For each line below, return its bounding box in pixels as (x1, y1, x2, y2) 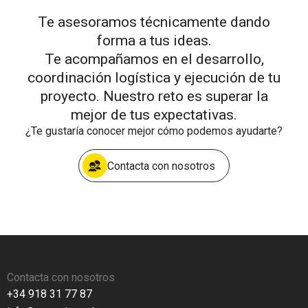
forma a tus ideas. (96, 32, 212, 49)
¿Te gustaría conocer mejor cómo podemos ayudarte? (25, 124, 283, 138)
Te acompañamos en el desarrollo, (44, 50, 264, 68)
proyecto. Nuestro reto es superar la (40, 87, 268, 105)
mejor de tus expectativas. (71, 106, 237, 124)
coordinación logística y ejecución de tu (27, 69, 280, 87)
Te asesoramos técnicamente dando (38, 13, 270, 31)
